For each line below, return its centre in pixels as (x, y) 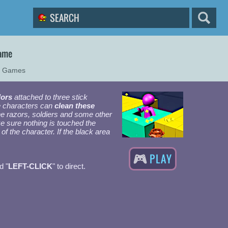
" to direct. (69, 166)
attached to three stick (50, 97)
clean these (75, 106)
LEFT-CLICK (30, 166)
